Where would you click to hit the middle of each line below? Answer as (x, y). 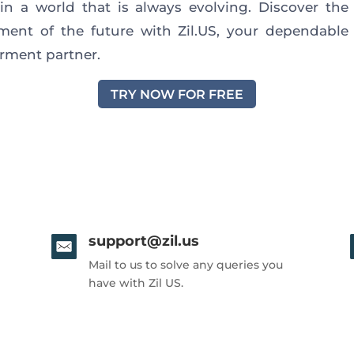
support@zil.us (143, 241)
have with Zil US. (136, 283)
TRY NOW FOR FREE (177, 94)
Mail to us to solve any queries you (185, 265)
